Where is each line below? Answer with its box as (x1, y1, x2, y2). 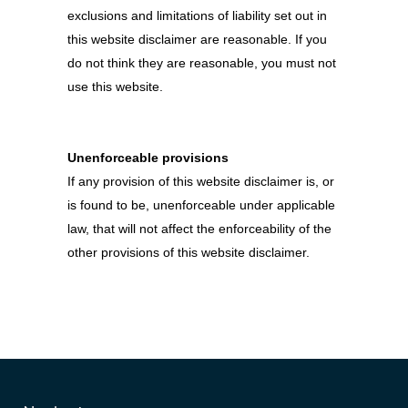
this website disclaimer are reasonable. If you (67, 32, 327, 46)
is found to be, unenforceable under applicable (67, 198, 335, 212)
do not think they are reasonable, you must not (67, 56, 336, 70)
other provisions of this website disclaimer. (67, 245, 310, 260)
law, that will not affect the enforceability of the (67, 221, 331, 236)
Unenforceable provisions (67, 150, 229, 165)
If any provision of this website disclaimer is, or (67, 174, 334, 189)
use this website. (67, 79, 163, 94)
